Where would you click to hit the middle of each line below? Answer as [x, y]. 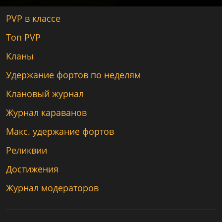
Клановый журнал [45, 94]
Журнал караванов [46, 112]
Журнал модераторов [52, 188]
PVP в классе [33, 18]
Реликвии [27, 150]
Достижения [32, 169]
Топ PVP [23, 37]
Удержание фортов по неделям [73, 75]
